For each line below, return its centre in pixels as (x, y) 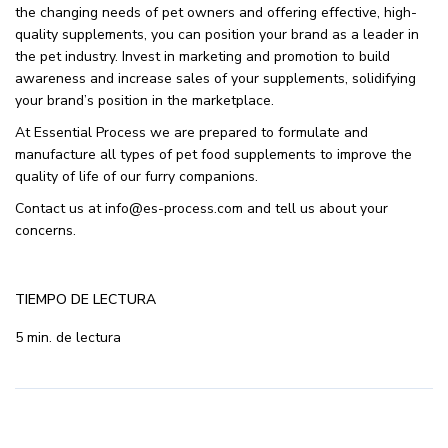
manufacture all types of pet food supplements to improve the (213, 154)
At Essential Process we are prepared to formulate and (191, 132)
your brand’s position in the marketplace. (144, 100)
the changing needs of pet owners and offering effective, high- (216, 12)
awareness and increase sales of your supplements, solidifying (215, 78)
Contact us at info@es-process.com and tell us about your (201, 208)
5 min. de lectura (68, 337)
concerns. (45, 230)
